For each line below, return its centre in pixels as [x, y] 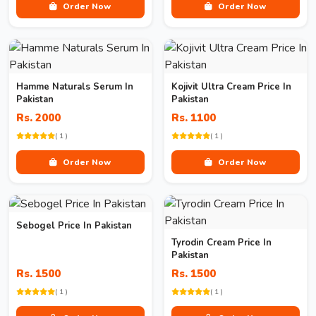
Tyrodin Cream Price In [221, 243]
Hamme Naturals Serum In [75, 87]
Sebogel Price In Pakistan [74, 226]
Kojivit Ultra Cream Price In [231, 87]
